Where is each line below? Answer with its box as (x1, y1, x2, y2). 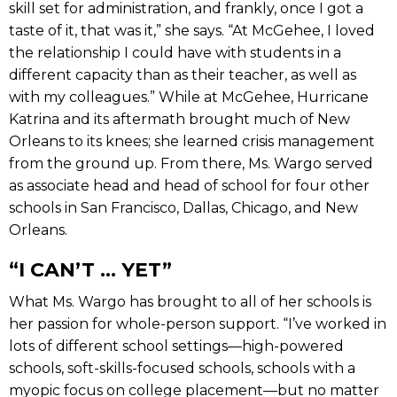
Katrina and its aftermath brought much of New (9, 110, 350, 128)
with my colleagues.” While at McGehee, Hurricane (9, 88, 369, 105)
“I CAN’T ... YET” (9, 257, 172, 282)
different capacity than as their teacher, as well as (9, 66, 356, 83)
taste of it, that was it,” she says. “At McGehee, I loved (9, 21, 375, 39)
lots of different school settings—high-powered (9, 337, 344, 354)
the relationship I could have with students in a (9, 43, 341, 61)
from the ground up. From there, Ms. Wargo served (9, 154, 373, 172)
